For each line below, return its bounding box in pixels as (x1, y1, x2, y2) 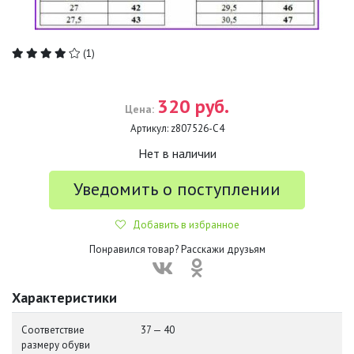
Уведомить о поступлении (73, 178, 281, 200)
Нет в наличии (137, 145, 217, 161)
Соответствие (21, 323, 85, 337)
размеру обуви (21, 338, 90, 352)
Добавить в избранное (125, 218, 239, 232)
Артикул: (130, 122, 168, 135)
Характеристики (12, 288, 117, 307)
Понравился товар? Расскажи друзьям (88, 243, 265, 256)
